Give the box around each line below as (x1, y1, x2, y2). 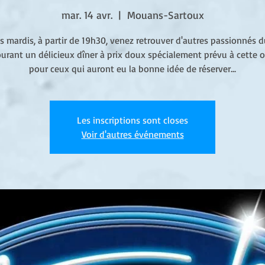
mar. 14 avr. (61, 8, 112, 21)
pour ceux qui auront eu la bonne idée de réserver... (29, 63, 236, 75)
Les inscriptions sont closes (77, 114, 188, 126)
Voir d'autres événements (81, 128, 184, 140)
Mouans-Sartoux (127, 8, 204, 21)
